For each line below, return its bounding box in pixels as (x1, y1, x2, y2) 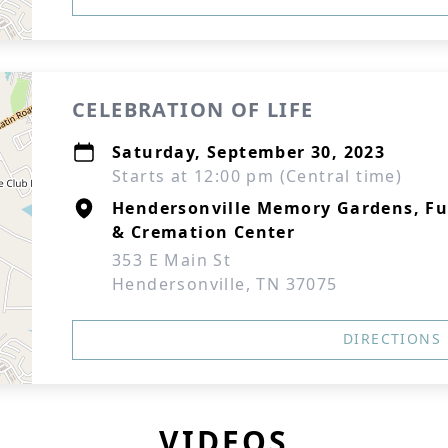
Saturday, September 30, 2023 (112, 141, 386, 163)
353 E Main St (112, 249, 232, 271)
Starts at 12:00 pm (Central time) (112, 165, 403, 187)
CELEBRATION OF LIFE (72, 96, 314, 123)
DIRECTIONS (343, 329, 441, 348)
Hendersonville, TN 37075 (112, 273, 338, 295)
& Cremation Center (112, 221, 296, 243)
